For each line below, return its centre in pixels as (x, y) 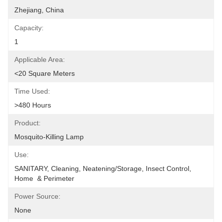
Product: (28, 123)
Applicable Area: (40, 59)
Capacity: (29, 28)
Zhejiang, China (39, 10)
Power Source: (37, 196)
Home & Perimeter (44, 178)
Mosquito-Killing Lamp (49, 137)
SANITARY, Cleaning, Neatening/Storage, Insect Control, (103, 168)
